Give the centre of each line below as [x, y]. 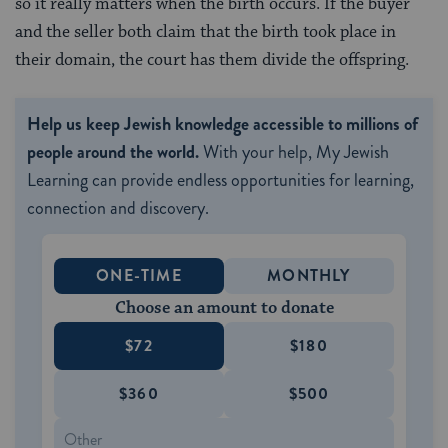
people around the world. [113, 151]
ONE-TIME [139, 275]
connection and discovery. [118, 207]
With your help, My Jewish [294, 151]
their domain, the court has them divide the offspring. [212, 59]
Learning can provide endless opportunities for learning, [220, 179]
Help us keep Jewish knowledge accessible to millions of [222, 123]
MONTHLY [309, 275]
